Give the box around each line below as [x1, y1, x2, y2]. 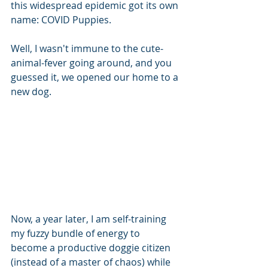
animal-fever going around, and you [11, 56, 174, 69]
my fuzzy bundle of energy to [11, 227, 142, 240]
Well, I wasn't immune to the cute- [11, 42, 163, 55]
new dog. [11, 85, 54, 98]
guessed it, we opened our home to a [11, 71, 181, 84]
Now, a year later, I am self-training [11, 212, 169, 226]
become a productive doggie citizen [11, 241, 173, 255]
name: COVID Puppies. [11, 13, 111, 26]
